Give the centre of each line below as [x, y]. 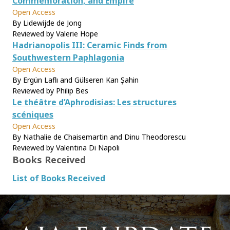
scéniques [33, 114]
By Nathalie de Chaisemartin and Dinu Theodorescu [99, 137]
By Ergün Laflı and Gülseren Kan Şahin [75, 80]
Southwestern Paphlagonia [68, 57]
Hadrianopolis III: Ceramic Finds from [90, 45]
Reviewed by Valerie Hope [55, 34]
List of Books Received [59, 178]
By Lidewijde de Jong [47, 23]
